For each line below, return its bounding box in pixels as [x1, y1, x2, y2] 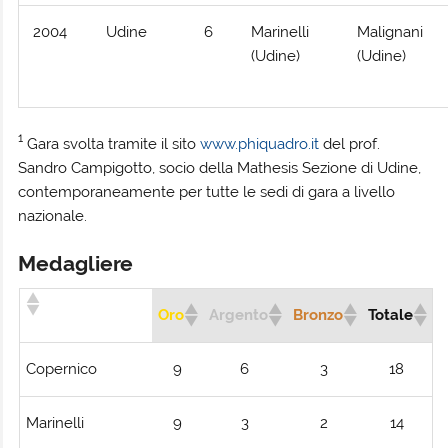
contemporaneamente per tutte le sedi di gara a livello [18, 182, 396, 201]
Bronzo [293, 306, 343, 325]
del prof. [319, 134, 381, 153]
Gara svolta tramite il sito [23, 134, 201, 153]
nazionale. [18, 206, 88, 225]
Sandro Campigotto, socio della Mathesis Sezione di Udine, [18, 158, 422, 177]
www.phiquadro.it [200, 134, 320, 153]
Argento [209, 306, 268, 325]
